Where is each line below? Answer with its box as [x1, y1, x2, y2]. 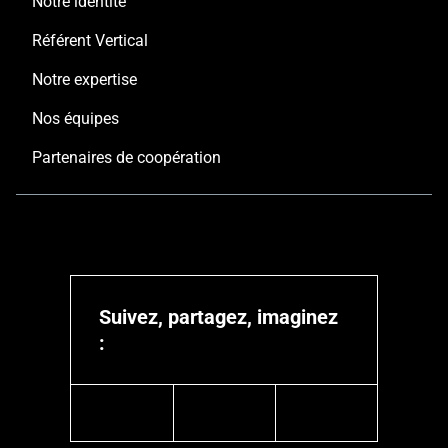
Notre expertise [32, 70, 137, 90]
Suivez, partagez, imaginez [99, 305, 339, 330]
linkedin [120, 412, 191, 437]
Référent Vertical [32, 31, 148, 51]
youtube [223, 412, 295, 437]
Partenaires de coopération [32, 148, 221, 168]
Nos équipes [32, 109, 119, 129]
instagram [325, 412, 416, 437]
